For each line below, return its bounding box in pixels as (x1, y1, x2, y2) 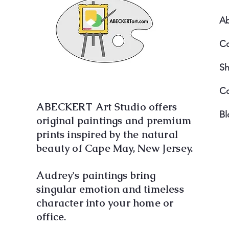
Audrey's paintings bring (36, 169, 155, 182)
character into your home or (36, 196, 174, 210)
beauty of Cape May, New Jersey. (36, 142, 193, 155)
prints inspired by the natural (36, 128, 178, 141)
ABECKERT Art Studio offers (36, 100, 177, 113)
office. (36, 210, 66, 223)
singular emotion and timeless (36, 182, 184, 196)
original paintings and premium (36, 114, 191, 127)
